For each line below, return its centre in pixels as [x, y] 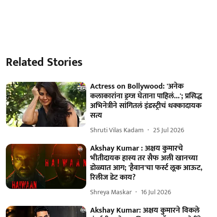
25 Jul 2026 [169, 130]
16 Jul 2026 [156, 192]
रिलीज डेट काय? [113, 177]
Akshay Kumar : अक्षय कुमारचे [137, 148]
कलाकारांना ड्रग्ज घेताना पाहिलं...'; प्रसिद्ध [146, 96]
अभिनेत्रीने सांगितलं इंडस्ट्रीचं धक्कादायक [146, 106]
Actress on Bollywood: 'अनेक [137, 86]
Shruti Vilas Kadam [117, 130]
